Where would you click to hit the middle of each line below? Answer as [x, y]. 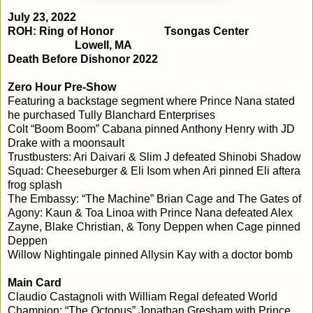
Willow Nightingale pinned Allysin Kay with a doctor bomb [150, 254]
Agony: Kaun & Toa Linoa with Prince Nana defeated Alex [150, 212]
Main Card [35, 282]
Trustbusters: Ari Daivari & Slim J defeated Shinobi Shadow [154, 156]
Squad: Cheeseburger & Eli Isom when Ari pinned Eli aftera [155, 170]
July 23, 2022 [42, 17]
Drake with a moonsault [66, 143]
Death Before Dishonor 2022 [83, 59]
